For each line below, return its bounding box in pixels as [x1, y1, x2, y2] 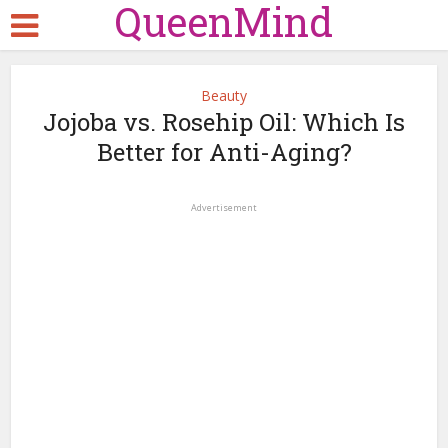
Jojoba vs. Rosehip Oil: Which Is [43, 106, 405, 138]
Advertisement [191, 201, 257, 214]
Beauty [201, 86, 247, 105]
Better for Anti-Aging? [96, 136, 352, 168]
